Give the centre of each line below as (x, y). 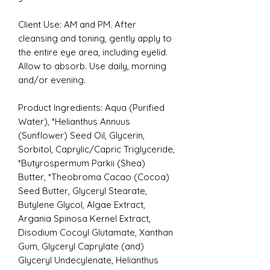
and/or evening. (52, 80)
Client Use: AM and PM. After (77, 24)
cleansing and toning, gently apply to (95, 38)
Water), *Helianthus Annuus (74, 121)
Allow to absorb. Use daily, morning (92, 66)
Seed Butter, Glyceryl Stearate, (83, 190)
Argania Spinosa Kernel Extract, (84, 218)
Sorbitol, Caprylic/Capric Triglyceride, (96, 149)
